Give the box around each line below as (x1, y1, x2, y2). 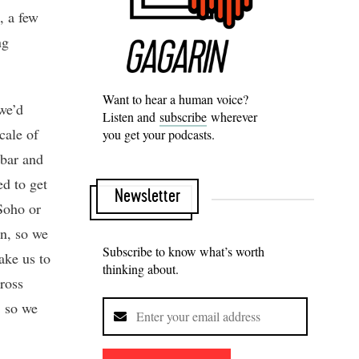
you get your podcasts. (103, 125, 215, 143)
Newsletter (115, 186, 180, 206)
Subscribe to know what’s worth (103, 242, 264, 260)
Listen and (103, 107, 159, 125)
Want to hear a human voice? (103, 90, 248, 107)
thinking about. (103, 260, 179, 277)
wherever (207, 107, 257, 125)
